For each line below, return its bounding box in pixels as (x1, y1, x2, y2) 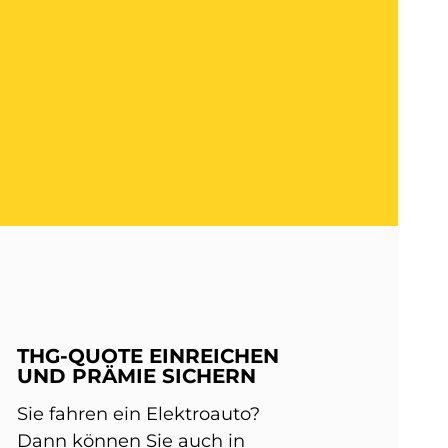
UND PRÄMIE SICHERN (16, 364, 256, 388)
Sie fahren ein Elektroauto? (16, 403, 260, 425)
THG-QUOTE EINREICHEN (16, 344, 279, 368)
